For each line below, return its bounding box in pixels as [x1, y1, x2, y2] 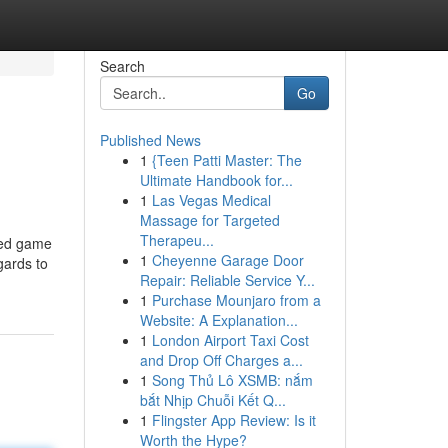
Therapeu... [139, 230, 214, 250]
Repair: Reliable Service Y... [139, 270, 315, 290]
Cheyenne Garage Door [151, 250, 304, 270]
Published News [99, 130, 201, 150]
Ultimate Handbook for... [139, 170, 293, 190]
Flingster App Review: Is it [151, 410, 316, 430]
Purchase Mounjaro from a [151, 290, 321, 310]
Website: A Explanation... [139, 310, 298, 330]
